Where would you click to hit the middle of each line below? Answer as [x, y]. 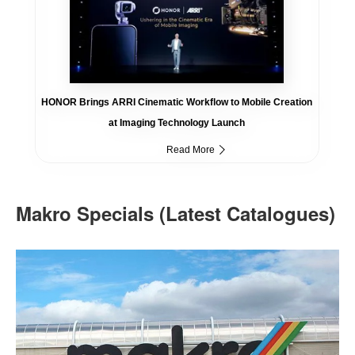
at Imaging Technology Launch [177, 122]
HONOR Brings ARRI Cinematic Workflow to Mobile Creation [177, 102]
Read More [190, 149]
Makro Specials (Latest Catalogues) [176, 213]
